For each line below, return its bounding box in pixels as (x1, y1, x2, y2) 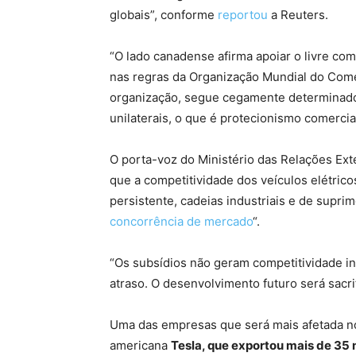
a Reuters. (268, 7, 328, 22)
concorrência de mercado (110, 214, 253, 229)
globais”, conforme (110, 7, 218, 22)
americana (110, 338, 171, 353)
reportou (218, 7, 268, 22)
